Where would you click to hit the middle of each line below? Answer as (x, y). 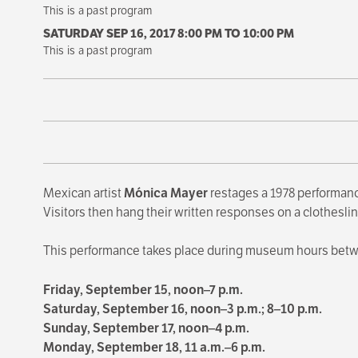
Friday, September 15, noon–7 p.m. (143, 290)
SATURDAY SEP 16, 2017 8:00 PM (132, 33)
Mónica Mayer (165, 193)
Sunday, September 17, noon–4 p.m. (146, 328)
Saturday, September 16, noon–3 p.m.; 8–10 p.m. (182, 309)
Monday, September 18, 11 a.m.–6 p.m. (154, 348)
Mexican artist (83, 193)
